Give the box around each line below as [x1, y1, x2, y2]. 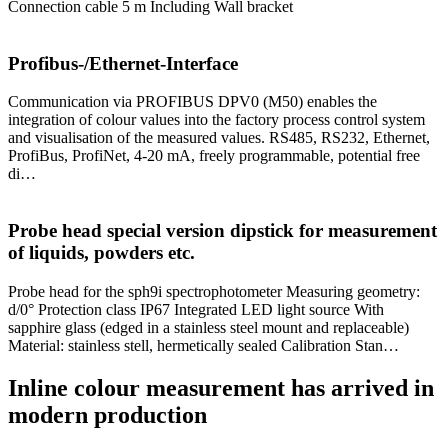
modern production [8, 401, 207, 428]
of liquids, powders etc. [8, 242, 195, 264]
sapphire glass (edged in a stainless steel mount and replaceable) [8, 318, 409, 336]
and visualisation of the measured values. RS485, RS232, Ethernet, [8, 129, 430, 147]
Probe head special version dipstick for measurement [8, 220, 437, 242]
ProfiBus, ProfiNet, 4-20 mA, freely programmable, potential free [8, 147, 420, 165]
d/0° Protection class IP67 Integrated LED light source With [8, 300, 384, 318]
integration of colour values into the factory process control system [8, 111, 425, 129]
